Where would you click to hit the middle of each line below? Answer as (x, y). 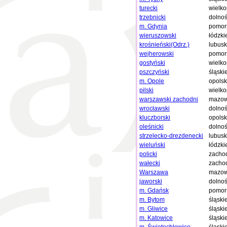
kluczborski (155, 118)
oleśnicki (152, 127)
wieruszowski (158, 35)
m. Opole (152, 81)
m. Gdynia (153, 26)
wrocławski (155, 108)
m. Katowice (156, 218)
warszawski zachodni (169, 99)
